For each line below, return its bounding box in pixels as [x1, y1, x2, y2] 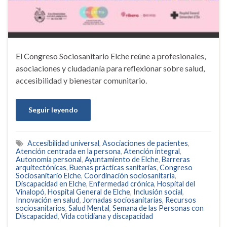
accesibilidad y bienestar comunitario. [16, 75, 147, 86]
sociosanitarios [16, 204, 65, 213]
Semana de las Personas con [112, 204, 204, 213]
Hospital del [157, 179, 195, 188]
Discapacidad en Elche [16, 179, 86, 188]
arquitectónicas [16, 163, 66, 172]
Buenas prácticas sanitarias [69, 163, 157, 172]
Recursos [165, 196, 196, 205]
